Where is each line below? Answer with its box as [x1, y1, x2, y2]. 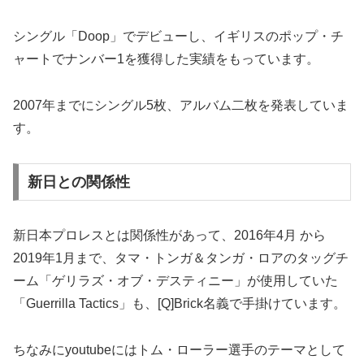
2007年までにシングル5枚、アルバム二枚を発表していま [13, 98, 349, 113]
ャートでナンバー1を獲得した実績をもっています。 [13, 52, 319, 67]
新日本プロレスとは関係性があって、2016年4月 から [13, 227, 326, 242]
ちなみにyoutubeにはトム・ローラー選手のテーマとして [13, 342, 345, 357]
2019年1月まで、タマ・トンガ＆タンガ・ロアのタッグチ [13, 250, 349, 265]
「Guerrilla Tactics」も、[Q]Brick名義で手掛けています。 [13, 296, 346, 310]
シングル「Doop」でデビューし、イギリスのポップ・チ [13, 29, 344, 44]
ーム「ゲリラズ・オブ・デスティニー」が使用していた [13, 273, 338, 288]
